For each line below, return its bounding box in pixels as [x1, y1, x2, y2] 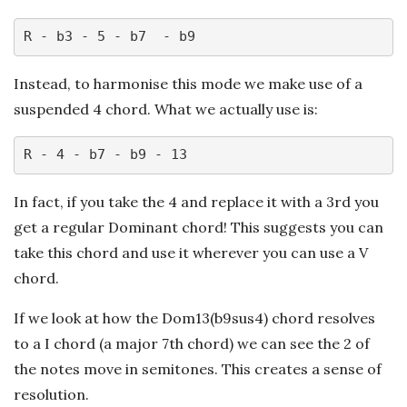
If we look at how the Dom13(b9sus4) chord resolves [14, 308, 375, 327]
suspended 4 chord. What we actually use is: [14, 99, 318, 118]
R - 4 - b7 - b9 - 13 [23, 146, 187, 164]
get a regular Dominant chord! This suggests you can [14, 217, 383, 236]
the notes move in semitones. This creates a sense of [14, 359, 382, 378]
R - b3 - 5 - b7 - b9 [23, 28, 195, 45]
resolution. [14, 384, 89, 403]
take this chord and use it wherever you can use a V [14, 243, 368, 262]
